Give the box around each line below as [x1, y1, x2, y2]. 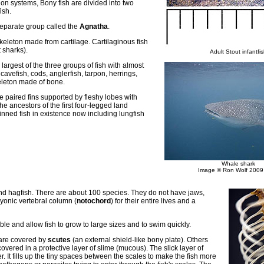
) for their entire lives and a [111, 197, 196, 205]
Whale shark [221, 160, 255, 167]
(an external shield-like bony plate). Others [71, 236, 208, 244]
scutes [48, 236, 71, 244]
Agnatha [80, 22, 108, 31]
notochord [77, 197, 111, 205]
